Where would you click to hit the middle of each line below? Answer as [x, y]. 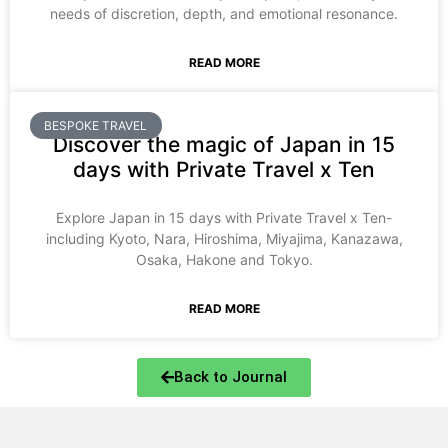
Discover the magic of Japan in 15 [224, 145]
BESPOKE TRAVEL [96, 125]
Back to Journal [230, 377]
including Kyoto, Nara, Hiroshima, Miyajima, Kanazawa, [224, 239]
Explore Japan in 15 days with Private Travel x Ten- [224, 218]
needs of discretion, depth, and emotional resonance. [224, 14]
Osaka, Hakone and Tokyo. [224, 260]
